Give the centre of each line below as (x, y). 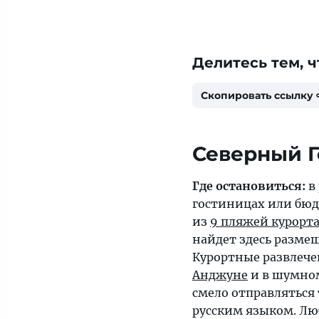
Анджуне (220, 275)
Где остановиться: (249, 186)
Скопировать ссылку (257, 95)
